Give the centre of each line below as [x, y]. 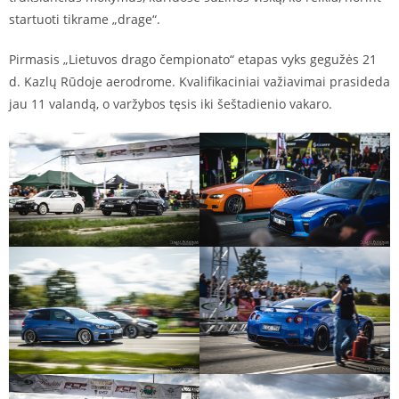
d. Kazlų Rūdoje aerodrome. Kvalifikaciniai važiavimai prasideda [199, 81]
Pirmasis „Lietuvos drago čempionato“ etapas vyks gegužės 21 [193, 59]
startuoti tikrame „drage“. [85, 19]
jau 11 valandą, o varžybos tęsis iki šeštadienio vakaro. [171, 103]
